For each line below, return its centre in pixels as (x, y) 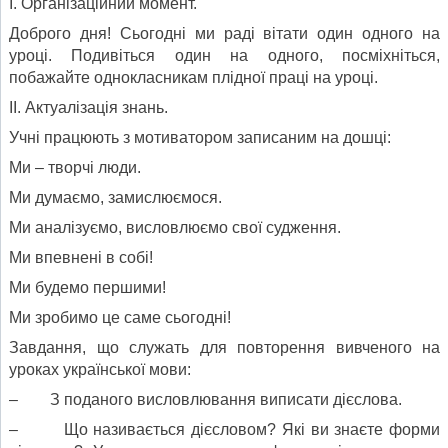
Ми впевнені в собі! (81, 257)
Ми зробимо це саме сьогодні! (120, 317)
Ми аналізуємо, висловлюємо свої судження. (175, 227)
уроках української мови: (100, 369)
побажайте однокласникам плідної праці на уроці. (193, 77)
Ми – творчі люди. (75, 167)
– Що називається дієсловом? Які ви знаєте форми (224, 429)
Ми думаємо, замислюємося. (115, 197)
